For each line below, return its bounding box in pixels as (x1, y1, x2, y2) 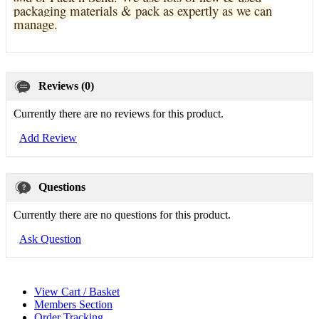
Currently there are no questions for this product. (14, 208, 231, 221)
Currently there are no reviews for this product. (14, 107, 224, 120)
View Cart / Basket (34, 286, 120, 298)
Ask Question (19, 232, 81, 245)
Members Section (34, 298, 113, 310)
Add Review (19, 131, 77, 144)
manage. (14, 14, 58, 33)
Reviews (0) (38, 79, 94, 92)
